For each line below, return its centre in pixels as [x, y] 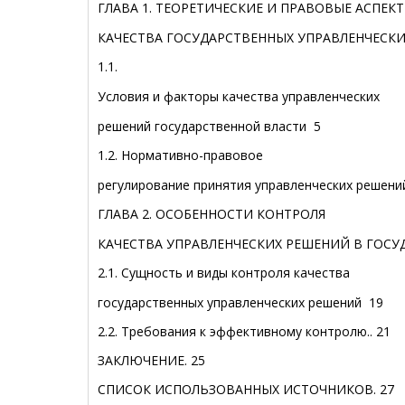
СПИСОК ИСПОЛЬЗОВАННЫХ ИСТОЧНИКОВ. [239, 389]
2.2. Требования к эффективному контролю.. [237, 331]
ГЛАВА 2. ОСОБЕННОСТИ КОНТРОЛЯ [212, 214]
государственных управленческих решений [233, 302]
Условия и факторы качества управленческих [239, 96]
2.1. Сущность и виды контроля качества [224, 273]
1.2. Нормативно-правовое [180, 155]
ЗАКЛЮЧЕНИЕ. [144, 360]
